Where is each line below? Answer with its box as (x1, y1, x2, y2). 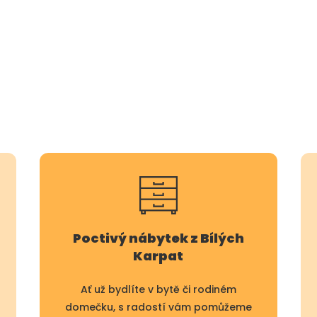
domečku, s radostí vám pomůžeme (64, 299, 252, 314)
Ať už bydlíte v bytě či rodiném (80, 282, 236, 296)
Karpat (133, 246, 184, 265)
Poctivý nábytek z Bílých (72, 229, 244, 247)
